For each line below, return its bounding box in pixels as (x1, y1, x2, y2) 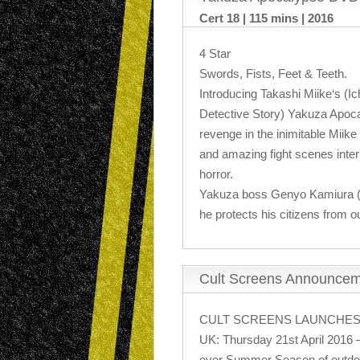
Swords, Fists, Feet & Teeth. (199, 67, 347, 80)
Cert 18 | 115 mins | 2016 (199, 11, 333, 25)
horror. (199, 167, 233, 181)
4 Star (199, 47, 231, 60)
